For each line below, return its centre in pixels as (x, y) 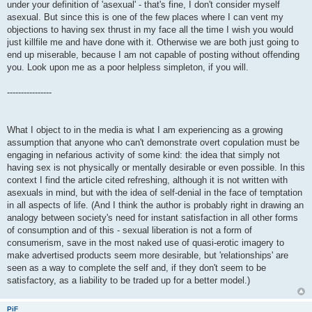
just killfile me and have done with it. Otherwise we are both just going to (153, 42)
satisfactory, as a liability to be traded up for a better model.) (128, 280)
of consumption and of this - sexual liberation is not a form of (130, 230)
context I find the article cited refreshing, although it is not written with (147, 180)
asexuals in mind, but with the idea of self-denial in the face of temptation (155, 192)
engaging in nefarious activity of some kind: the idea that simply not (143, 155)
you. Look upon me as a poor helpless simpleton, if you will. (128, 67)
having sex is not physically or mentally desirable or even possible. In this (156, 167)
